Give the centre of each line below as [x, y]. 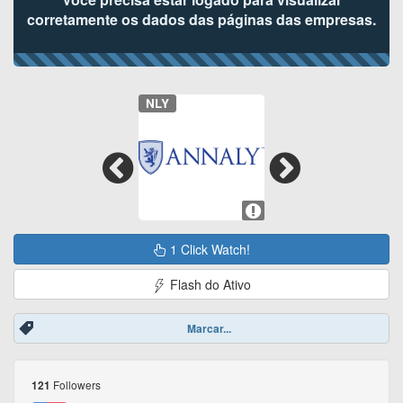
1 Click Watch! [208, 249]
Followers [76, 385]
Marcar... [209, 329]
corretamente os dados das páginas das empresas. [201, 19]
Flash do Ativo [209, 284]
